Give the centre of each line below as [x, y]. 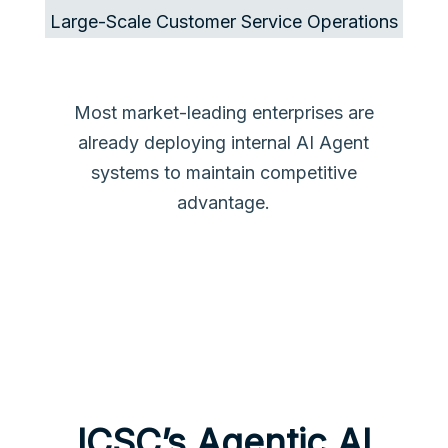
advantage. [224, 202]
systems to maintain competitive [223, 172]
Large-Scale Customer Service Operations [223, 21]
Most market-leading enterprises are [223, 112]
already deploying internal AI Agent [224, 142]
